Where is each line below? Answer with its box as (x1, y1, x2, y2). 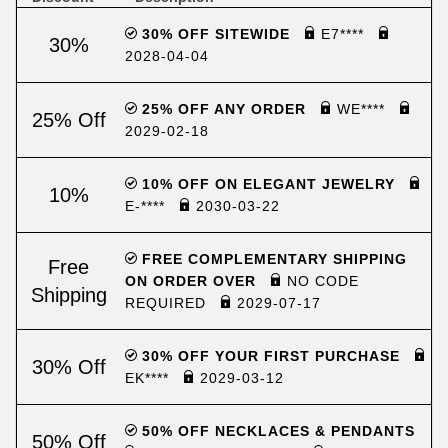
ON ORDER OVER (125, 273, 261, 289)
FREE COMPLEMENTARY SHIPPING (137, 251, 407, 267)
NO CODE (282, 273, 359, 289)
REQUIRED (125, 295, 211, 311)
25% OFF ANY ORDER (137, 101, 311, 117)
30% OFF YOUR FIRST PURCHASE (137, 348, 405, 364)
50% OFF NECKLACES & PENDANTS (137, 423, 415, 439)
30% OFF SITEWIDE (137, 26, 295, 42)
